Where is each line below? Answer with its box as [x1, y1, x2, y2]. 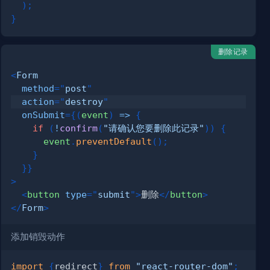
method [22, 83, 55, 94]
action [22, 96, 55, 107]
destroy [65, 96, 104, 107]
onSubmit [22, 110, 66, 121]
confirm [60, 123, 98, 134]
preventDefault [76, 136, 152, 147]
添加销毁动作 [11, 231, 66, 243]
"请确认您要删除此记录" [103, 123, 205, 134]
